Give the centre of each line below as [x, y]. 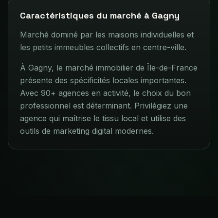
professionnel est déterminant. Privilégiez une [104, 105]
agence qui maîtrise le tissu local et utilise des [103, 118]
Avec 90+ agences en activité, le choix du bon [105, 93]
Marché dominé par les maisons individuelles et [107, 34]
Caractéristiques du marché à [86, 15]
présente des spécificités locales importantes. [103, 80]
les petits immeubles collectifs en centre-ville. [103, 47]
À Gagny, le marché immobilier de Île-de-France [109, 67]
